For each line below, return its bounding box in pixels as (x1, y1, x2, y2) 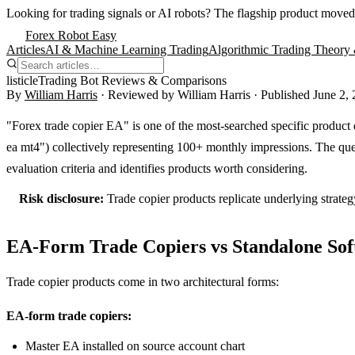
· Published (250, 88, 313, 101)
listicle (6, 74, 38, 87)
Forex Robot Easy (25, 29, 116, 42)
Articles (6, 43, 45, 56)
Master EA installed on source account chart (25, 339, 245, 353)
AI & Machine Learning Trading (45, 43, 208, 56)
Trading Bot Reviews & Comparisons (38, 74, 227, 87)
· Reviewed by (97, 88, 177, 101)
